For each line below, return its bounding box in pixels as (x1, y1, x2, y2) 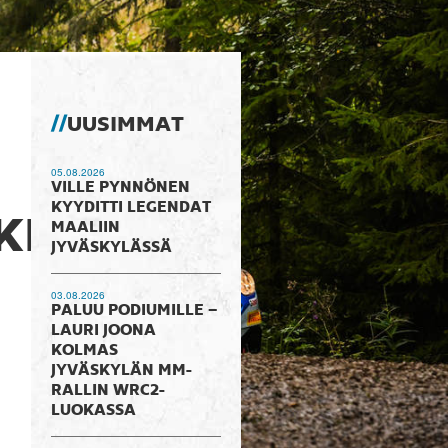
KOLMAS (50, 343, 118, 359)
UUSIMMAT (66, 114, 184, 136)
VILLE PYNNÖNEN (50, 180, 190, 196)
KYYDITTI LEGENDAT (50, 200, 211, 216)
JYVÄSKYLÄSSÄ (50, 240, 172, 256)
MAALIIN (50, 220, 120, 236)
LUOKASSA (50, 403, 136, 419)
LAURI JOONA (50, 323, 156, 339)
